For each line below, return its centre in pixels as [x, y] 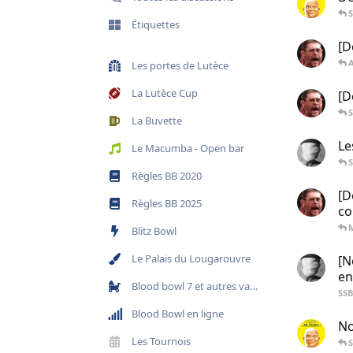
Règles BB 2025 [167, 203]
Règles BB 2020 [167, 175]
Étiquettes [156, 24]
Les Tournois [161, 341]
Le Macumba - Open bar [188, 148]
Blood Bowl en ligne [178, 313]
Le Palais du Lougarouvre [191, 258]
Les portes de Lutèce [180, 65]
